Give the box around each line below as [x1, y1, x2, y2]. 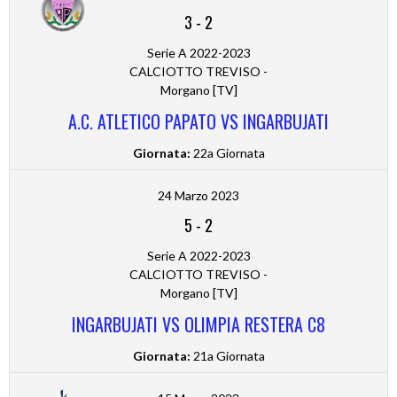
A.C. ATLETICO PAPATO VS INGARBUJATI [68, 108, 329, 136]
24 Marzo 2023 [158, 188, 239, 204]
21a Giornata [190, 348, 265, 364]
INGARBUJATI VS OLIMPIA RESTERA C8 [72, 311, 325, 339]
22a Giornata [190, 145, 265, 161]
